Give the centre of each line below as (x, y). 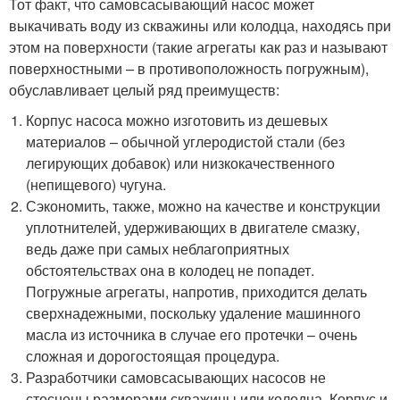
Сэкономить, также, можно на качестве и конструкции (204, 205)
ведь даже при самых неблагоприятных (158, 248)
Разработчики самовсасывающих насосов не (176, 377)
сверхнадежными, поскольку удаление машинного (194, 312)
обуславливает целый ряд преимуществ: (144, 89)
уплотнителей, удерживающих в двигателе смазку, (193, 227)
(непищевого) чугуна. (96, 184)
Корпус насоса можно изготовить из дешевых (177, 120)
